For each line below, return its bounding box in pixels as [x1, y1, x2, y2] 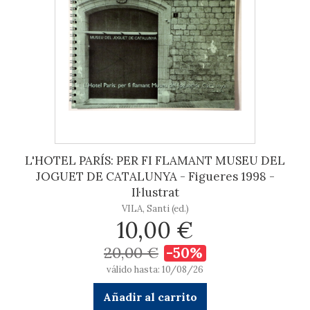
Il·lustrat [131, 185, 179, 200]
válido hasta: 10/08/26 [107, 264, 203, 275]
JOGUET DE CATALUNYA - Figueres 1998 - [35, 169, 275, 184]
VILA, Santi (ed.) [121, 203, 189, 215]
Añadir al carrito [102, 290, 197, 304]
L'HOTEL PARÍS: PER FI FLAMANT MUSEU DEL [25, 153, 285, 168]
